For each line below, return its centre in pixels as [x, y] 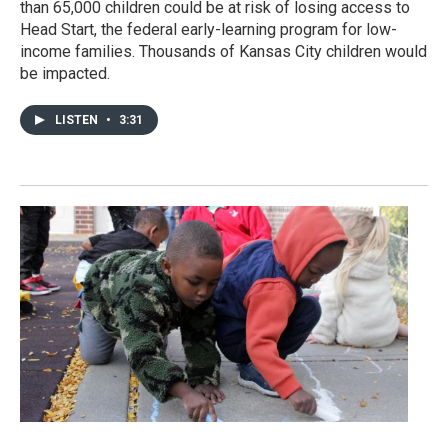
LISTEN [78, 120]
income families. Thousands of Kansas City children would [223, 52]
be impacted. [65, 74]
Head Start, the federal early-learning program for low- [208, 30]
